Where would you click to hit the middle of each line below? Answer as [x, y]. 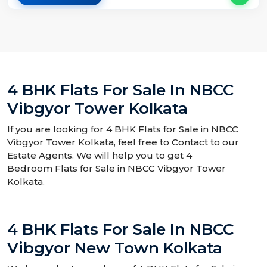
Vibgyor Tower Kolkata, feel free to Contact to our [123, 142]
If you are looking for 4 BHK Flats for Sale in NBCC [123, 129]
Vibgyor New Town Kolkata [115, 248]
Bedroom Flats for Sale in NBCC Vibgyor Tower [117, 169]
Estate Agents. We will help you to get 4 [100, 156]
